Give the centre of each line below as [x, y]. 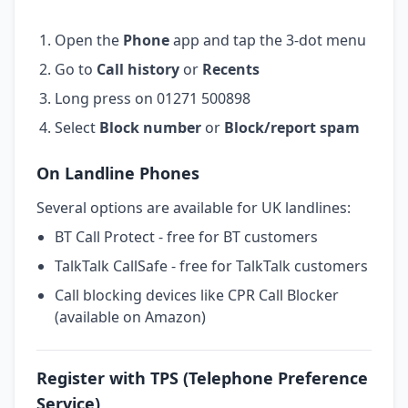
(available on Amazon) [130, 316]
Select [77, 127]
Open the [89, 40]
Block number [150, 127]
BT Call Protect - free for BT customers [186, 236]
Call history [138, 69]
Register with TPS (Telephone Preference [202, 377]
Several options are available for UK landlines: [194, 207]
